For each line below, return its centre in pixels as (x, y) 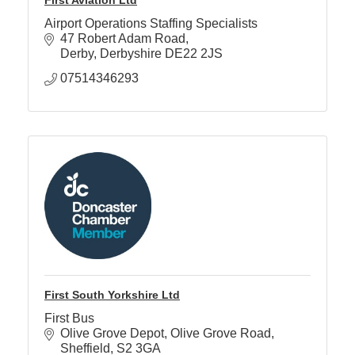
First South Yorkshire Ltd (112, 294)
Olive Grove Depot (112, 333)
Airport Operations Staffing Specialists (151, 23)
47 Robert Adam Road (123, 38)
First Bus (69, 318)
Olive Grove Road (221, 333)
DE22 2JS (194, 53)
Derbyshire (131, 53)
